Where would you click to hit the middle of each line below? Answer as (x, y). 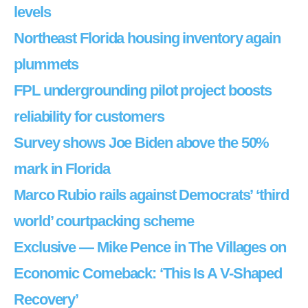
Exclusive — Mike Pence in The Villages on (150, 247)
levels (32, 12)
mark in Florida (62, 169)
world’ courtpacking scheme (104, 221)
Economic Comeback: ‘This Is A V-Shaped (148, 273)
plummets (46, 64)
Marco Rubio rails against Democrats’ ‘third (151, 195)
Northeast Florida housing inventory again (147, 38)
